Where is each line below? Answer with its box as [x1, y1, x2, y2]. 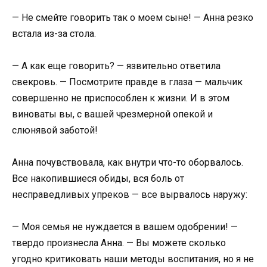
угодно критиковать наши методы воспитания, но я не [12, 253, 254, 265]
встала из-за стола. [12, 27, 96, 39]
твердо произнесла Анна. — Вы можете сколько [12, 237, 226, 249]
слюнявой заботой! [12, 124, 98, 136]
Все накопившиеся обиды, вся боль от [12, 172, 184, 184]
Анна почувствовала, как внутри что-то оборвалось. [12, 156, 243, 168]
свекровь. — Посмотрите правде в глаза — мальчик [12, 76, 243, 88]
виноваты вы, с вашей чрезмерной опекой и [12, 108, 213, 120]
